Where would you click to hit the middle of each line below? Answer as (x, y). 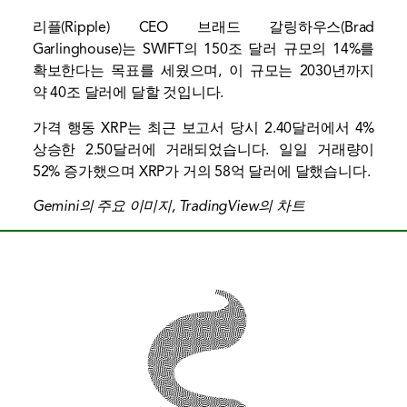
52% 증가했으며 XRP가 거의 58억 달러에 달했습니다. (201, 171)
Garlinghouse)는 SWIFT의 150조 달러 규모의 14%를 (203, 50)
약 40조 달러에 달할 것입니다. (128, 93)
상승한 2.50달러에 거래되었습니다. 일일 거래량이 (203, 149)
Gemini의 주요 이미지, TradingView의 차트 (169, 206)
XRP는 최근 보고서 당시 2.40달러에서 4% (235, 128)
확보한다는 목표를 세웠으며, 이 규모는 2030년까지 (203, 71)
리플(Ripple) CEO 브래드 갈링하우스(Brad (203, 28)
